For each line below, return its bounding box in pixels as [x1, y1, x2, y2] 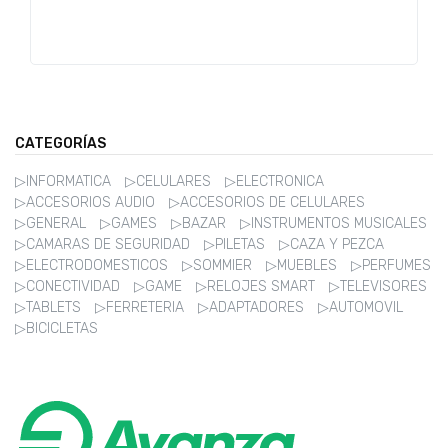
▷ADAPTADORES [198, 298, 308, 316]
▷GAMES [100, 214, 161, 232]
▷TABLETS [15, 298, 85, 316]
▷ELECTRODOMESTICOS [15, 256, 172, 274]
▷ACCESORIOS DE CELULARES [169, 193, 365, 211]
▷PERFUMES [351, 256, 431, 274]
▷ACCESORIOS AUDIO [15, 193, 159, 211]
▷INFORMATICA [15, 172, 115, 190]
